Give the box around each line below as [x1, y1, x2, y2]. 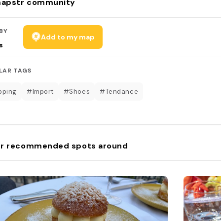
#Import [26, 87, 54, 96]
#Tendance [100, 87, 139, 96]
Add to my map [41, 32, 95, 41]
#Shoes [63, 87, 90, 96]
